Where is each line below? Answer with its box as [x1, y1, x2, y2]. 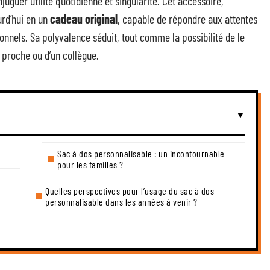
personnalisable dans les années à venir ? [45, 196, 198, 207]
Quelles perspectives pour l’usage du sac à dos [45, 185, 214, 196]
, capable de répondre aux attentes [118, 11, 257, 26]
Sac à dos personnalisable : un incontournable [57, 148, 225, 159]
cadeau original [50, 11, 118, 26]
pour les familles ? [57, 159, 124, 170]
